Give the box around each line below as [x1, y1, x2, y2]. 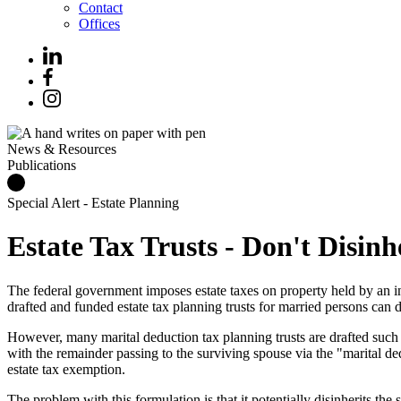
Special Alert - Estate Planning [7, 195, 179, 210]
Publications [7, 158, 76, 173]
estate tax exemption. [7, 361, 125, 377]
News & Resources [7, 141, 116, 157]
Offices [79, 16, 120, 31]
